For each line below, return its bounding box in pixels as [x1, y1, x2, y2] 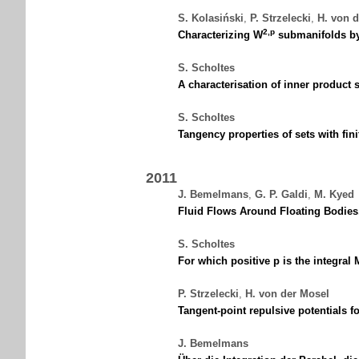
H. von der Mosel [245, 288, 329, 300]
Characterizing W [178, 29, 263, 41]
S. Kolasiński [178, 12, 244, 24]
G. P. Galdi [255, 188, 308, 200]
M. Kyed [314, 188, 354, 200]
